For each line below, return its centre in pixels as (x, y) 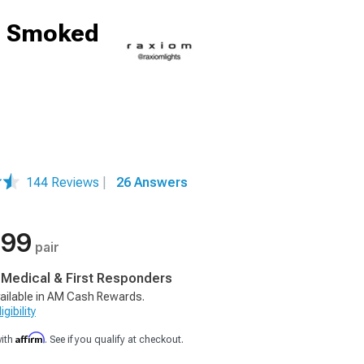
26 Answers (152, 182)
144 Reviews (64, 182)
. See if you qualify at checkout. (114, 340)
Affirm (30, 338)
